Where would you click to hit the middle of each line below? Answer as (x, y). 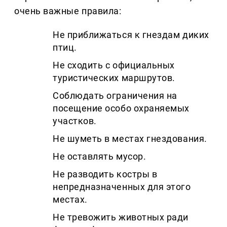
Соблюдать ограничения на (115, 96)
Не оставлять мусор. (100, 157)
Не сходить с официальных (114, 65)
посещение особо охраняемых (121, 108)
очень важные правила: (68, 11)
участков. (75, 121)
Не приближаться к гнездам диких (131, 35)
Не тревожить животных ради (121, 217)
